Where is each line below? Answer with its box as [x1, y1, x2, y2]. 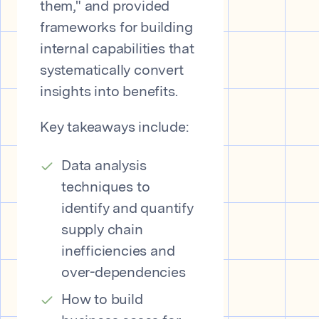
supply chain [61, 224, 143, 238]
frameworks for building [40, 21, 193, 36]
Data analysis [61, 159, 147, 174]
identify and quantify [61, 202, 194, 216]
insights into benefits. [40, 85, 178, 100]
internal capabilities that [40, 43, 194, 57]
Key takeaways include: [40, 121, 189, 135]
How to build [61, 293, 143, 308]
